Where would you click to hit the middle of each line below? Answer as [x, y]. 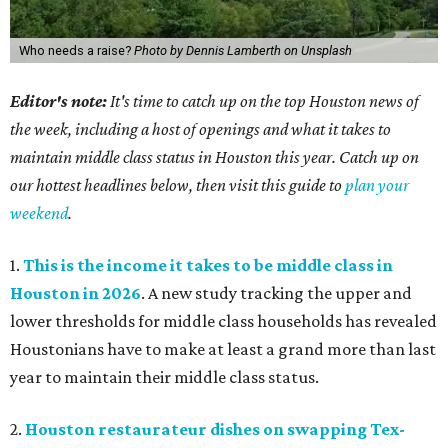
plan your [377, 185]
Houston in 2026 [75, 293]
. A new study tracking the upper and [276, 293]
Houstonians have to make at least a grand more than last [223, 349]
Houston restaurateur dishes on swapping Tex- [215, 429]
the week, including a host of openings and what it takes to [200, 129]
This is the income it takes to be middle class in [208, 265]
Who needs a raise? [76, 51]
